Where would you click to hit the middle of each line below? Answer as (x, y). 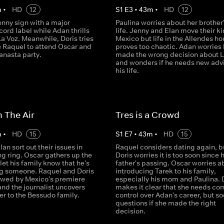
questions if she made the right (165, 203)
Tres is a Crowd (147, 115)
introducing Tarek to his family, (165, 171)
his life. (127, 70)
